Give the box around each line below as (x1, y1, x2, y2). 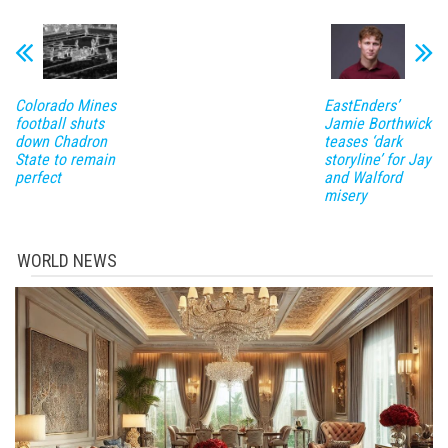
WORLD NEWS (17, 250, 117, 272)
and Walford (323, 168, 402, 188)
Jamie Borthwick (323, 114, 431, 134)
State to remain (15, 150, 115, 170)
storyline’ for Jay (323, 150, 431, 170)
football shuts (15, 114, 104, 134)
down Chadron (15, 132, 107, 152)
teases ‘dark (323, 132, 402, 152)
